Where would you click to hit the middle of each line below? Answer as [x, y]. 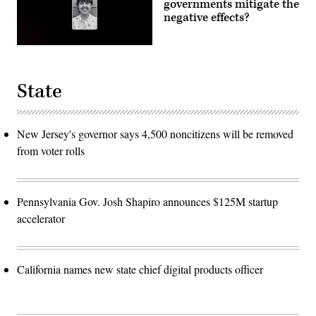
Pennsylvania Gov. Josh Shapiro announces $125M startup [147, 202]
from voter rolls [51, 151]
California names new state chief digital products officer [140, 269]
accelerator [41, 219]
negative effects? [207, 18]
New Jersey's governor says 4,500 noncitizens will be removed [155, 134]
